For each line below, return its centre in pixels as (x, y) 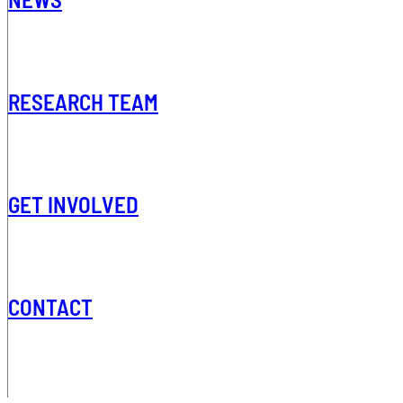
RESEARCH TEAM (83, 102)
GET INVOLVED (73, 204)
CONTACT (50, 307)
